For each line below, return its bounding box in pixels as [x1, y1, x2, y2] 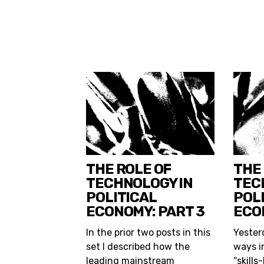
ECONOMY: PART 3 [86, 203, 204, 220]
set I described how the [86, 241, 190, 253]
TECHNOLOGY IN [86, 175, 193, 192]
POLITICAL [86, 189, 156, 206]
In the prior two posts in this [86, 227, 211, 239]
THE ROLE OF [86, 161, 171, 178]
